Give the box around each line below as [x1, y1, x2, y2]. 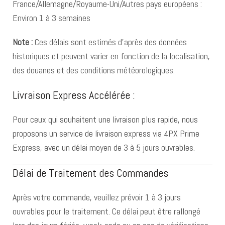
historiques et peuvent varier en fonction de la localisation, [13, 50, 210, 62]
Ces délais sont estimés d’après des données [33, 36, 187, 48]
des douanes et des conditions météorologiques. [13, 64, 175, 76]
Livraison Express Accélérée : [13, 88, 135, 102]
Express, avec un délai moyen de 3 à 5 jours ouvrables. [13, 142, 195, 153]
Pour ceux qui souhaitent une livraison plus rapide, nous [13, 114, 198, 125]
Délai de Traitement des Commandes [13, 166, 168, 180]
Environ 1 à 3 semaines [13, 12, 90, 24]
